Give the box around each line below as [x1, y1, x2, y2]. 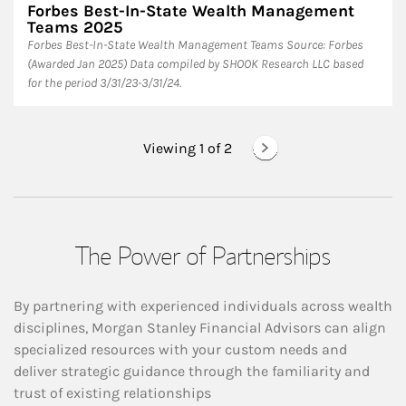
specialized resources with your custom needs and [14, 341, 347, 359]
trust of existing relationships [14, 384, 211, 402]
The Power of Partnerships [75, 239, 331, 272]
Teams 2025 [27, 17, 122, 38]
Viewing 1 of [143, 140, 221, 158]
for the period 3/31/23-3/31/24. [27, 75, 181, 92]
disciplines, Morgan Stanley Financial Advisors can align [14, 319, 386, 337]
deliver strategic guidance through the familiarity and [14, 362, 370, 381]
